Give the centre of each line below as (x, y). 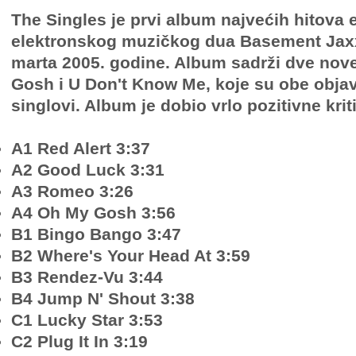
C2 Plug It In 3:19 (79, 341)
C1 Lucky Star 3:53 (87, 320)
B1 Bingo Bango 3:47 (96, 234)
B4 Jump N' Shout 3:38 (103, 298)
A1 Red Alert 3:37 (81, 148)
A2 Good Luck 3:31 (88, 170)
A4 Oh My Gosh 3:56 (93, 213)
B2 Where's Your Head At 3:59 (131, 255)
